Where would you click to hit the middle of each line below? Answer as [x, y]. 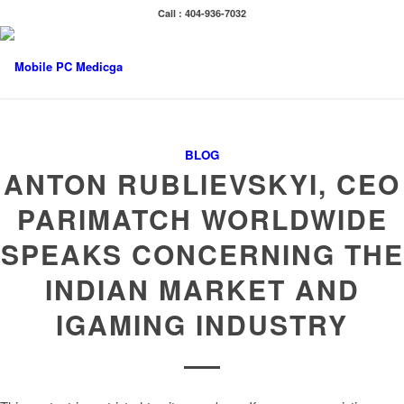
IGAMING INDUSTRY [202, 324]
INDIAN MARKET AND [202, 289]
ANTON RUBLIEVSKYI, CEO [202, 184]
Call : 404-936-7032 [202, 13]
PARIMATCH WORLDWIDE [202, 219]
